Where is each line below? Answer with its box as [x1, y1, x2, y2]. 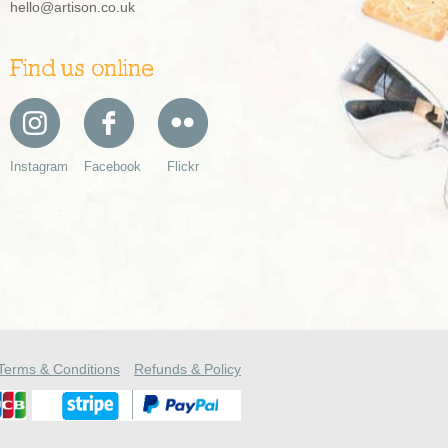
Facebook [84, 159, 141, 174]
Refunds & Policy [134, 361, 241, 377]
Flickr [167, 159, 199, 174]
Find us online [10, 58, 154, 82]
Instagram [10, 159, 68, 174]
